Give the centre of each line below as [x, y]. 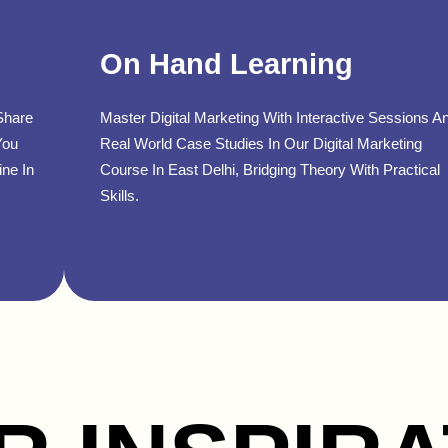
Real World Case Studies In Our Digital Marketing [261, 143]
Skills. [119, 195]
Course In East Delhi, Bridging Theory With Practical [270, 169]
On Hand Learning [226, 63]
